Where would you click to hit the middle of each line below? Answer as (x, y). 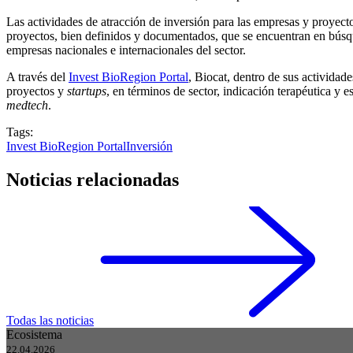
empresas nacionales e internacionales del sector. (126, 50)
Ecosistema (34, 335)
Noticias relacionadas (93, 180)
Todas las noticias (50, 321)
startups (87, 91)
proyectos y (37, 91)
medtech (27, 106)
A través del (37, 77)
